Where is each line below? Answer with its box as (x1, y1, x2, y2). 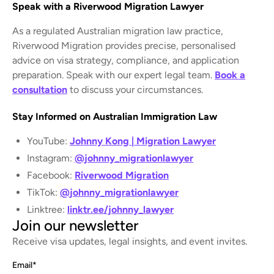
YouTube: (27, 135, 70, 147)
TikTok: (27, 186, 60, 198)
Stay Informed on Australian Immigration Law (12, 110, 217, 122)
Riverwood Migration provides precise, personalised (12, 39, 235, 51)
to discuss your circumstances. (67, 83, 203, 95)
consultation (12, 83, 67, 95)
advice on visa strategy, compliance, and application (12, 54, 239, 66)
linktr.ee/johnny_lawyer (67, 203, 174, 215)
